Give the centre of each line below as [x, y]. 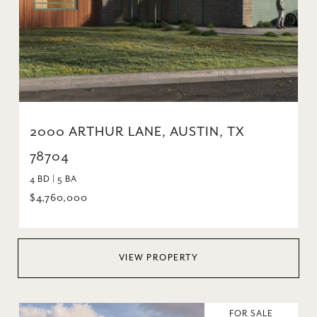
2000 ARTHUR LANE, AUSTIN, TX [137, 132]
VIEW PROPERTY [158, 258]
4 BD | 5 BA [53, 179]
